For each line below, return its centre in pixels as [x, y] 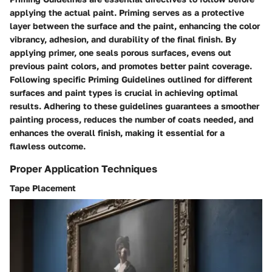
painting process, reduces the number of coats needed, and [132, 119]
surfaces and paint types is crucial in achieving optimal [124, 92]
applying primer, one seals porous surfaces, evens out [121, 52]
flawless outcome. [48, 146]
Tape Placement [43, 188]
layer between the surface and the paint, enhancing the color [135, 25]
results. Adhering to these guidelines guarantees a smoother [134, 106]
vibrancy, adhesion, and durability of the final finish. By [123, 39]
